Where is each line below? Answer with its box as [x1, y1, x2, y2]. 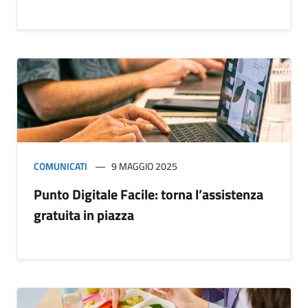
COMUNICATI [34, 158, 87, 173]
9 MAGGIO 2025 [111, 158, 177, 173]
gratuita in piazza [34, 203, 134, 225]
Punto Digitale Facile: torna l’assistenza [34, 183, 263, 205]
